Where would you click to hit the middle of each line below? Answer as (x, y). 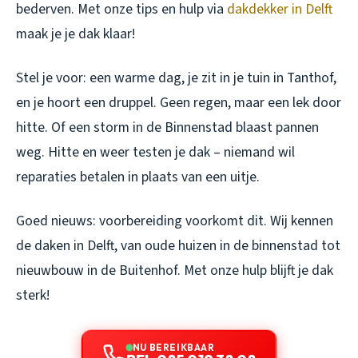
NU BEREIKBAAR (173, 347)
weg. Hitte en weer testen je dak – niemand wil (155, 152)
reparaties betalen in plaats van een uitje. (138, 177)
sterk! (33, 295)
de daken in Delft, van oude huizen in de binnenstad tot (178, 245)
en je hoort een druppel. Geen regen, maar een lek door (179, 102)
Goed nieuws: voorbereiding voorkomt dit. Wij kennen (175, 221)
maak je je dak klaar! (76, 34)
